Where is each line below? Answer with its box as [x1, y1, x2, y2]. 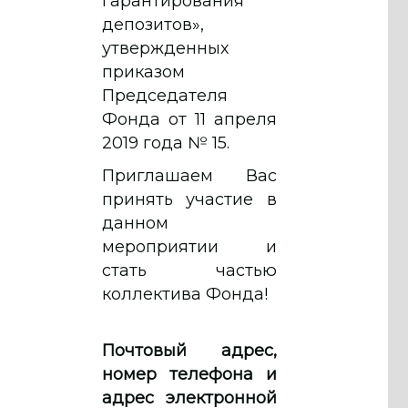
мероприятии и [102, 236, 277, 257]
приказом [102, 61, 185, 82]
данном [102, 212, 168, 233]
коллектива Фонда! [102, 283, 268, 304]
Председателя [102, 85, 228, 106]
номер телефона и [102, 363, 277, 384]
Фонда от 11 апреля [102, 108, 277, 129]
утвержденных [102, 37, 229, 58]
